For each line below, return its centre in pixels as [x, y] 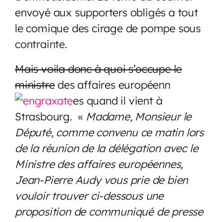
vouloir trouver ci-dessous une [89, 195]
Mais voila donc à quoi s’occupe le [99, 68]
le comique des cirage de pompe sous [108, 28]
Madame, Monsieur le [139, 116]
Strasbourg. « [51, 116]
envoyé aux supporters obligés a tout [107, 12]
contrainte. [41, 44]
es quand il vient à [118, 100]
